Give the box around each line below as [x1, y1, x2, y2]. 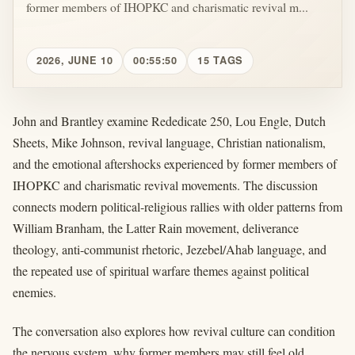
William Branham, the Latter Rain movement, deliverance [13, 219, 299, 236]
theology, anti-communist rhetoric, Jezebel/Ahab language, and [13, 240, 326, 258]
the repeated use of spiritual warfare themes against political [13, 261, 309, 279]
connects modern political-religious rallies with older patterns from [13, 197, 342, 215]
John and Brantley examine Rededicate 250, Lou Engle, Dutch [13, 112, 326, 129]
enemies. [13, 283, 56, 300]
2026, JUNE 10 [36, 53, 113, 68]
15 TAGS [197, 53, 243, 68]
